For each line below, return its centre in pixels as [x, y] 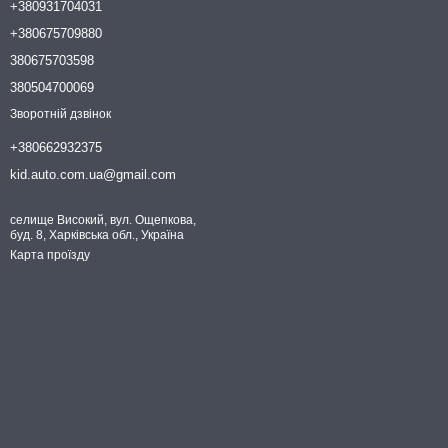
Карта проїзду [50, 255]
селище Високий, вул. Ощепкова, [103, 220]
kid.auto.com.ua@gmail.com [93, 174]
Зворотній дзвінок [60, 114]
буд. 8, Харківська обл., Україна [97, 235]
